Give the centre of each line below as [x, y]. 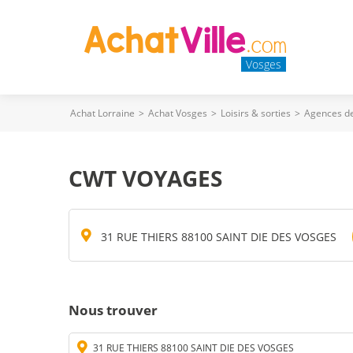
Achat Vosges [178, 113]
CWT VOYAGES [145, 178]
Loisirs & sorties [256, 113]
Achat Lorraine [102, 113]
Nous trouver [113, 310]
